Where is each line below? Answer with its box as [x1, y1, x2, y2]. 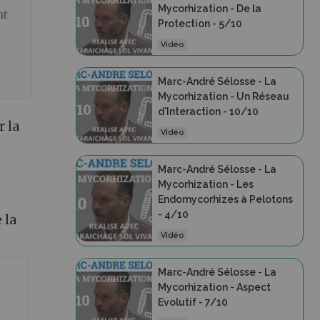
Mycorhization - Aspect [157, 281, 271, 293]
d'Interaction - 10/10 [157, 106, 259, 117]
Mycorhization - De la [157, 3, 261, 14]
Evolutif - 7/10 [157, 296, 228, 308]
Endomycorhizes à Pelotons [157, 194, 293, 205]
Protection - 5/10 [157, 18, 242, 29]
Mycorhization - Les [157, 179, 254, 190]
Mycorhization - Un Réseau [157, 91, 289, 102]
